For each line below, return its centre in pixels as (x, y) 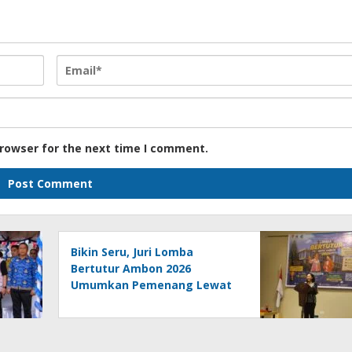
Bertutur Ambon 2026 (131, 268)
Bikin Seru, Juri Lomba (132, 251)
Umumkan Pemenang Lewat (152, 284)
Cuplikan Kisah (112, 301)
